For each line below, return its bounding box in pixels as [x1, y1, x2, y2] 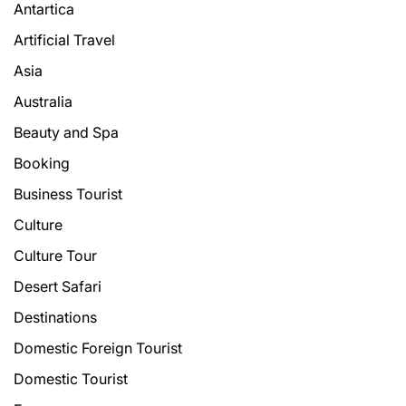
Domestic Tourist [14, 370, 128, 389]
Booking [14, 154, 70, 173]
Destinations [14, 308, 97, 327]
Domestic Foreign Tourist [14, 339, 182, 358]
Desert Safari [14, 277, 101, 296]
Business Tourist [14, 185, 122, 204]
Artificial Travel [14, 31, 115, 50]
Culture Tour [14, 246, 97, 266]
